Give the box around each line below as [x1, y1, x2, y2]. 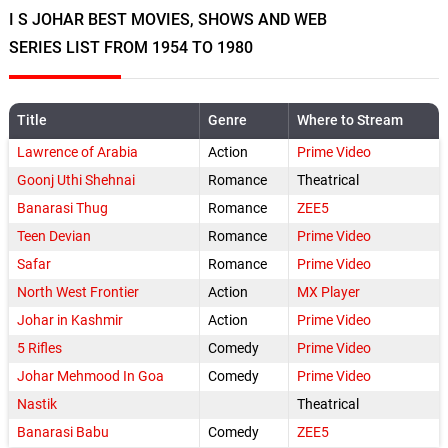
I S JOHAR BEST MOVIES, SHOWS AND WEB [8, 10, 327, 30]
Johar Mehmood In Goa [16, 368, 164, 386]
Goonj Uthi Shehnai [16, 172, 135, 190]
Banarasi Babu [16, 424, 109, 442]
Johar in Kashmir [16, 312, 123, 330]
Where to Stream [296, 112, 403, 130]
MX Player [296, 284, 360, 302]
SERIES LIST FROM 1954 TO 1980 [8, 38, 253, 58]
